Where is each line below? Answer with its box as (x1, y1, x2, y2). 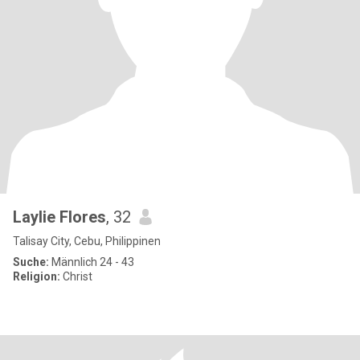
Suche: (13, 256, 49, 268)
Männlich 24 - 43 (49, 256, 134, 268)
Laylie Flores (13, 207, 106, 227)
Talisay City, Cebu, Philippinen (13, 235, 161, 247)
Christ (60, 270, 92, 283)
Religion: (13, 270, 60, 283)
